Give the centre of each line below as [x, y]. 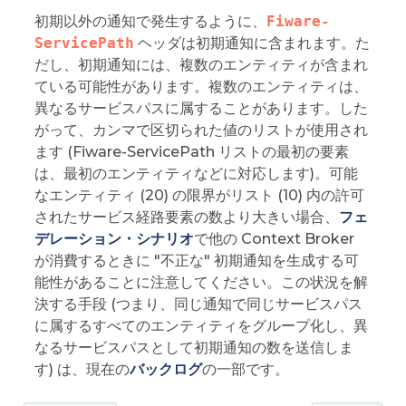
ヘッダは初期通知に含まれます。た [251, 43]
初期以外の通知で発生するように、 [150, 21]
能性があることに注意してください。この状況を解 [201, 282]
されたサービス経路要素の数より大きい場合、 [186, 217]
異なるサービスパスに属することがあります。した [201, 108]
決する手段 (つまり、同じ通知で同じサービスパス [198, 304]
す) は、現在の [82, 369]
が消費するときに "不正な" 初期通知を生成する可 [196, 260]
